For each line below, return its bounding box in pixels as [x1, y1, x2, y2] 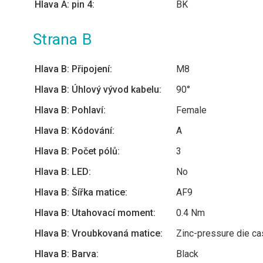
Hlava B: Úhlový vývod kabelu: [35, 84, 161, 95]
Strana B [33, 31, 92, 48]
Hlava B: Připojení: [35, 63, 112, 75]
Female [176, 104, 207, 116]
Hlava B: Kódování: [35, 125, 114, 136]
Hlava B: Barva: [35, 248, 99, 259]
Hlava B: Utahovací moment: [35, 207, 156, 218]
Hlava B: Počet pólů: [35, 146, 120, 157]
